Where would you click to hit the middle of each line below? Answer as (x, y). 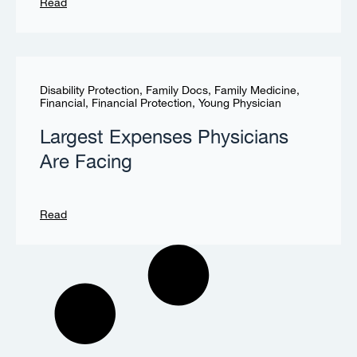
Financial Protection (142, 103)
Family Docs (177, 90)
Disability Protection (90, 90)
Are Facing (86, 162)
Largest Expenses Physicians (164, 137)
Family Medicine (255, 90)
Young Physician (240, 103)
